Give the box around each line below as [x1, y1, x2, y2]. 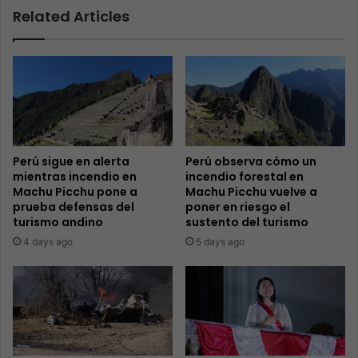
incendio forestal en [185, 168, 304, 185]
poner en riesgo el [185, 198, 290, 215]
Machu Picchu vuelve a [185, 183, 317, 200]
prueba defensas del [13, 198, 134, 215]
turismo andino [13, 213, 103, 230]
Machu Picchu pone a [13, 183, 137, 200]
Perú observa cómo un [185, 153, 316, 169]
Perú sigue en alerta [13, 153, 129, 169]
